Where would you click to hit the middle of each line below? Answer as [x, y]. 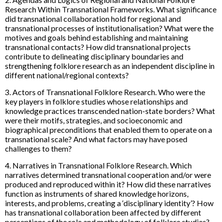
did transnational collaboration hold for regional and [93, 18]
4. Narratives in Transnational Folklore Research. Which [98, 165]
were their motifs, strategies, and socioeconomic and [94, 120]
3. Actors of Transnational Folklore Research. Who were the [105, 92]
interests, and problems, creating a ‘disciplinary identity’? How [109, 203]
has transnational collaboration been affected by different [103, 212]
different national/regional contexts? [67, 75]
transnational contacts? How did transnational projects [98, 47]
